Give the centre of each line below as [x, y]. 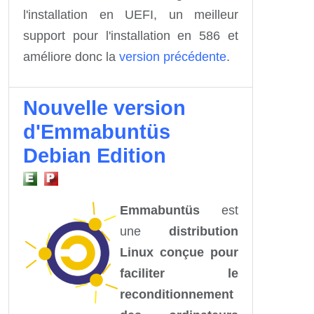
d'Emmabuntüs [97, 131]
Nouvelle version [104, 108]
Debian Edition [95, 155]
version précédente [173, 56]
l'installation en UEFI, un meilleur [131, 14]
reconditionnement [177, 294]
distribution [204, 231]
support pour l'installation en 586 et [131, 35]
